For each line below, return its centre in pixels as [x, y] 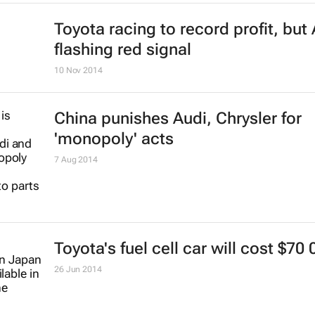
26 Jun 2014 [78, 269]
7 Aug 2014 [76, 159]
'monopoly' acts [114, 139]
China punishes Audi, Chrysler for [178, 118]
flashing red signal [122, 49]
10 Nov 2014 [78, 70]
